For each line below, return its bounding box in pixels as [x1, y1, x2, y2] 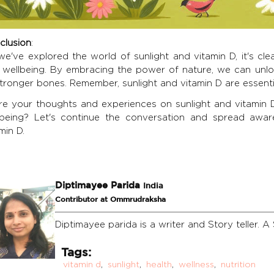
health [146, 259, 172, 268]
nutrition [220, 259, 256, 268]
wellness [178, 259, 214, 268]
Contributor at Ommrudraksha [54, 196, 166, 203]
